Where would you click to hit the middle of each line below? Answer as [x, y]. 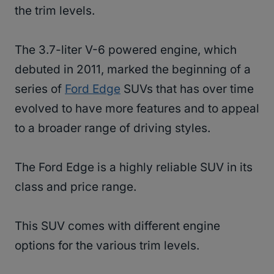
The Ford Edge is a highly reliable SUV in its [134, 168]
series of [40, 89]
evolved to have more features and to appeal [137, 109]
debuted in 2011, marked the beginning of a [133, 70]
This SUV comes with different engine [117, 226]
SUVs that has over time [187, 89]
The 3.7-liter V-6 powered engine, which [126, 50]
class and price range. [77, 187]
